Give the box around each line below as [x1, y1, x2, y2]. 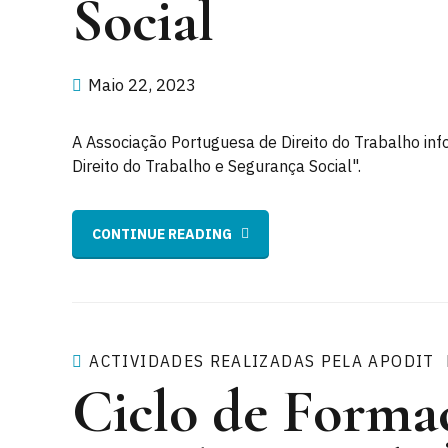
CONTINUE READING [92, 224, 232, 243]
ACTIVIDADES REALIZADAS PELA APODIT [89, 350, 435, 373]
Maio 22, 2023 [88, 73, 196, 96]
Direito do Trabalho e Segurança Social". [72, 155, 361, 176]
